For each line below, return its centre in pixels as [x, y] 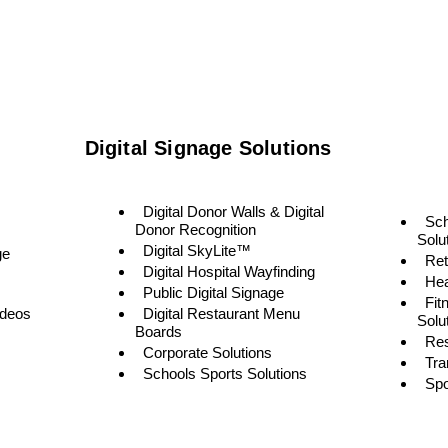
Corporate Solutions [207, 352]
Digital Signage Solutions [208, 147]
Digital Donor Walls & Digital [233, 211]
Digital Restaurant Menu [221, 313]
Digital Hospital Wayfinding [228, 271]
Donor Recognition [195, 229]
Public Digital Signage [213, 292]
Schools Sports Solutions [224, 373]
